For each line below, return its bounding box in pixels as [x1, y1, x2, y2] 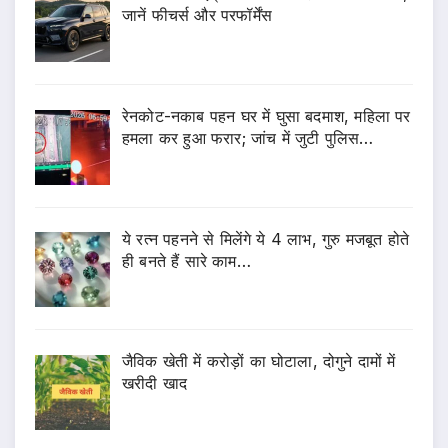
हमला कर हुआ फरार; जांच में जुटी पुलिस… [122, 127, 374, 148]
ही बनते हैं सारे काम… [122, 250, 251, 271]
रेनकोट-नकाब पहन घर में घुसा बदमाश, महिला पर [122, 105, 411, 126]
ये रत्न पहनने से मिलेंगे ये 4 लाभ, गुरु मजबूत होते [122, 228, 409, 249]
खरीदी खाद [122, 373, 188, 394]
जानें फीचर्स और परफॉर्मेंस [122, 5, 272, 26]
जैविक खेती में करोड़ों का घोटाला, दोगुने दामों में [122, 351, 396, 372]
